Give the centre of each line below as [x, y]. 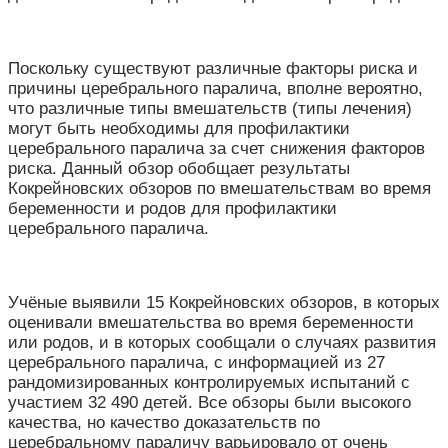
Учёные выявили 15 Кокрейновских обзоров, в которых [224, 302]
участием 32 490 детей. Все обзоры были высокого [209, 402]
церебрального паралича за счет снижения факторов [216, 148]
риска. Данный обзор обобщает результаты [179, 168]
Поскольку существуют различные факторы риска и [213, 68]
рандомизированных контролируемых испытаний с [209, 382]
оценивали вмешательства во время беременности [211, 322]
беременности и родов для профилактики [172, 208]
